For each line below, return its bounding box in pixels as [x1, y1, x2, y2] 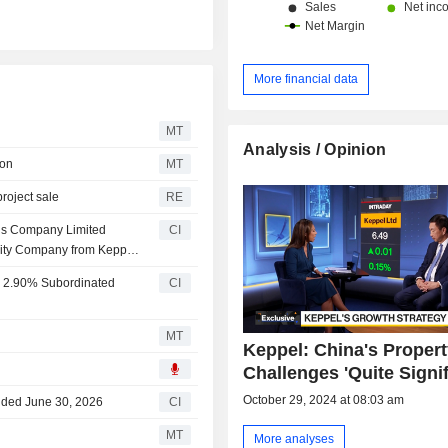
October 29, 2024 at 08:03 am [243, 392, 405, 407]
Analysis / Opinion [243, 140, 387, 158]
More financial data [254, 71, 359, 86]
